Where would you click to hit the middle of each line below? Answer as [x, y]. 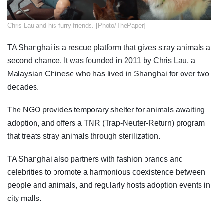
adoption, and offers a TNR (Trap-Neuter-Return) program [106, 123]
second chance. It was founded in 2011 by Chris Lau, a [101, 61]
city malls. [24, 199]
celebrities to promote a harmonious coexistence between [106, 172]
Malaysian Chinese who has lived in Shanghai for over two [108, 74]
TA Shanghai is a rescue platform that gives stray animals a [109, 48]
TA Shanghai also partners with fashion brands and [95, 159]
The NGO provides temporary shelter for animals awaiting [106, 110]
